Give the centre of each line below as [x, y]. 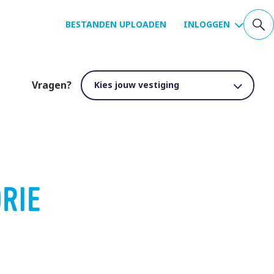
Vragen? [52, 85]
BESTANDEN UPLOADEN [116, 24]
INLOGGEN [207, 24]
